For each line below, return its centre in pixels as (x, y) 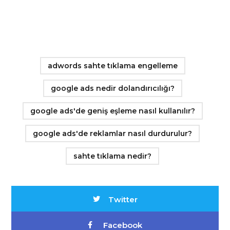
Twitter (123, 199)
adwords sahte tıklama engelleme (112, 65)
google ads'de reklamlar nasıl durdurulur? (112, 133)
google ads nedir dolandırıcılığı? (112, 88)
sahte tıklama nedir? (112, 156)
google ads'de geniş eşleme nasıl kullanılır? (112, 111)
